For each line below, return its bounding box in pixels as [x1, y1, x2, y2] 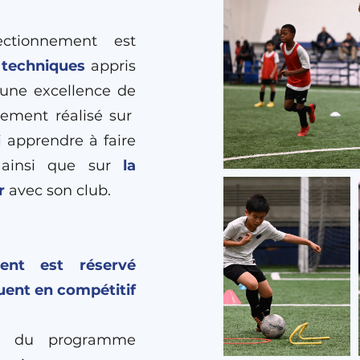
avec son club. [5, 182, 111, 199]
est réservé [40, 256, 136, 274]
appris [85, 57, 137, 75]
